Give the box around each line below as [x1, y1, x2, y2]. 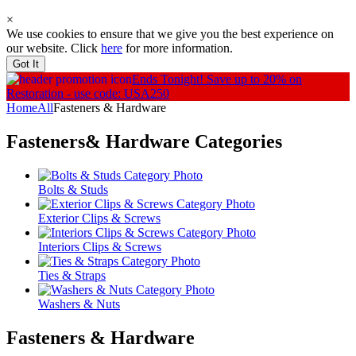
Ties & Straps [38, 269, 106, 283]
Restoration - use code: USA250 [6, 87, 169, 101]
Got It [13, 58, 39, 71]
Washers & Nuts [38, 297, 120, 311]
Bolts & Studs [38, 183, 108, 197]
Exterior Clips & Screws [38, 211, 161, 226]
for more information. [122, 41, 233, 56]
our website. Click [6, 41, 101, 56]
